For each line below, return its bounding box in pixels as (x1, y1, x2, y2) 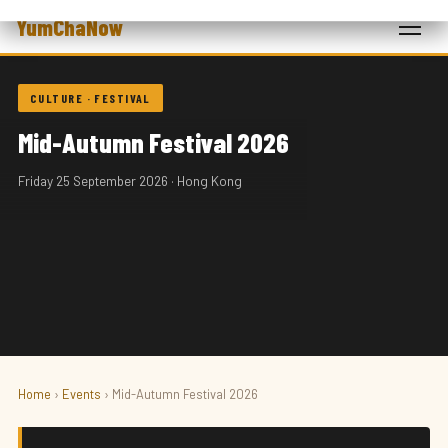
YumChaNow (16, 13, 123, 40)
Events (62, 386, 101, 402)
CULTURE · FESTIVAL (30, 91, 151, 105)
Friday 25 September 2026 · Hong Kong (18, 172, 242, 189)
